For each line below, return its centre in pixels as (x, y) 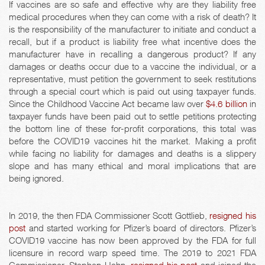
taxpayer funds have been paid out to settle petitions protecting (132, 116)
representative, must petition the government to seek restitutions (132, 79)
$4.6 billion (227, 104)
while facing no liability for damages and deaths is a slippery (132, 153)
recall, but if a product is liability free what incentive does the (132, 42)
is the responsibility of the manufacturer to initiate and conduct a (132, 29)
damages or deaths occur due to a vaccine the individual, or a (132, 67)
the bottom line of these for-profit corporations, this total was (132, 129)
